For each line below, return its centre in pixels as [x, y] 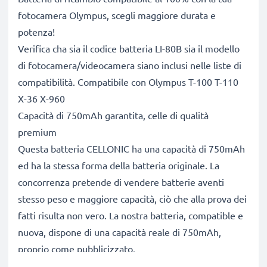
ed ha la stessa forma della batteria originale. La [119, 165]
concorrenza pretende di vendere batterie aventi [121, 182]
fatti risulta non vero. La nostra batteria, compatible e [131, 215]
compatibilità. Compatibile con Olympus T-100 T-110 [128, 82]
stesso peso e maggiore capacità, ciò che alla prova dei [132, 198]
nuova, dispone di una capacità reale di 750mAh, [119, 232]
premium [37, 132]
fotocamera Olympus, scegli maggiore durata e [117, 15]
